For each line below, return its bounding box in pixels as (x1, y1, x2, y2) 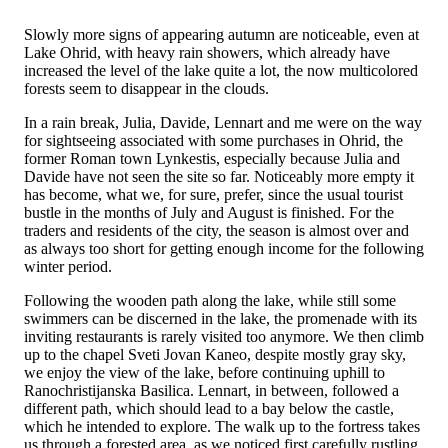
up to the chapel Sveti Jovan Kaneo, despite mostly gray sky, (24, 345, 406, 363)
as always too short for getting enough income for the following (24, 239, 424, 257)
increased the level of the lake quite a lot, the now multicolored (24, 61, 418, 79)
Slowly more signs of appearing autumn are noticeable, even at (24, 25, 419, 43)
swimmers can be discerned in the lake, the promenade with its (24, 309, 417, 327)
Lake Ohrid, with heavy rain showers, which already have (24, 43, 390, 61)
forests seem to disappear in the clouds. (24, 79, 269, 97)
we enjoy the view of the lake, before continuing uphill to (24, 363, 385, 381)
